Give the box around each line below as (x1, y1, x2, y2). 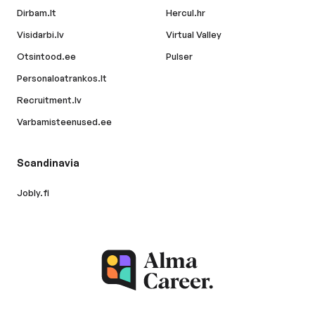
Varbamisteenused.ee (17, 116, 112, 128)
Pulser (166, 51, 193, 63)
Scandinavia (17, 157, 79, 169)
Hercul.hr (166, 7, 205, 19)
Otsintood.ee (17, 51, 76, 63)
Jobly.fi (17, 187, 49, 199)
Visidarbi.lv (17, 29, 64, 41)
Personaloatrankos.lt (17, 72, 107, 84)
